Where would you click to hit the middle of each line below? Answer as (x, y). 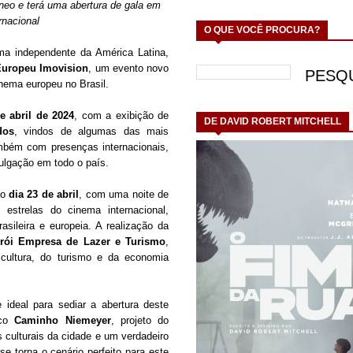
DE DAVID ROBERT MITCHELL (273, 122)
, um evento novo (129, 69)
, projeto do (140, 321)
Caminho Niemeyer (63, 321)
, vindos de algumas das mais (92, 132)
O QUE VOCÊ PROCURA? (262, 30)
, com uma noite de (124, 195)
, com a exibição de (122, 116)
